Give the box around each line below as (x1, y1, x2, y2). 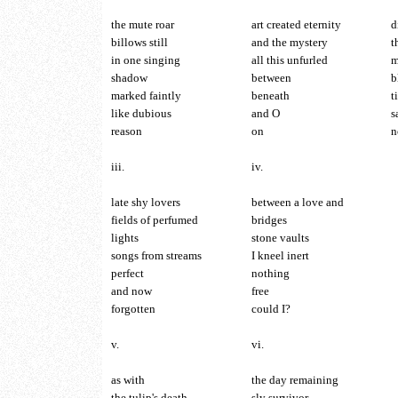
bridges (251, 213, 287, 227)
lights (111, 231, 139, 245)
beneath (251, 89, 290, 103)
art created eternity (251, 18, 341, 32)
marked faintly (111, 89, 181, 103)
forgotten (111, 302, 155, 316)
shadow (111, 71, 147, 85)
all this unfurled (251, 53, 328, 68)
